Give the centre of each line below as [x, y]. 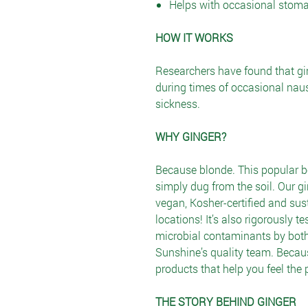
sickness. [178, 103]
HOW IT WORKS [194, 37]
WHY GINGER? [191, 136]
